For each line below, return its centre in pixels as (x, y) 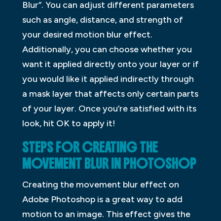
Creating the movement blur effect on (100, 184)
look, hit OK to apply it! (69, 123)
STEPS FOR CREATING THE (90, 147)
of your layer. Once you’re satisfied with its (109, 108)
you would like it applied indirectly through (108, 79)
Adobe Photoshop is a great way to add (102, 199)
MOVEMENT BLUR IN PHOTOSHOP (109, 164)
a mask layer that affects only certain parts (110, 93)
